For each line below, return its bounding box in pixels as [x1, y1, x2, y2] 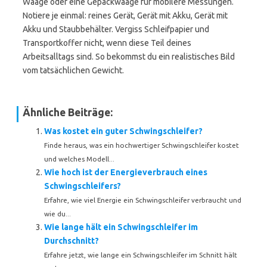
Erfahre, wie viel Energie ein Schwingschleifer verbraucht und [44, 196, 241, 204]
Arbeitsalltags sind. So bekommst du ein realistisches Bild [23, 52, 235, 61]
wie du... [44, 210, 71, 218]
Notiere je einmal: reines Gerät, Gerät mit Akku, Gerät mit [23, 11, 228, 20]
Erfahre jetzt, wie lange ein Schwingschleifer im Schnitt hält [44, 251, 237, 259]
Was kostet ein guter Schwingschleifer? [44, 126, 203, 136]
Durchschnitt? [44, 236, 99, 246]
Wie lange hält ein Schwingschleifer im [44, 222, 198, 232]
